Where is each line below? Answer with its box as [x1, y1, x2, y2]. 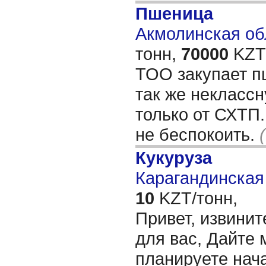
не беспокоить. [135, 125, 259, 144]
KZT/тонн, [154, 188, 237, 208]
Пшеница [135, 4, 213, 23]
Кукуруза [135, 148, 212, 167]
